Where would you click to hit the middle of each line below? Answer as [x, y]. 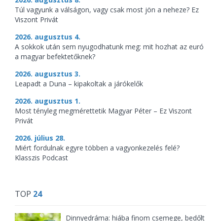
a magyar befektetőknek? [55, 56]
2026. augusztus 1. [48, 101]
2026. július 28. [40, 138]
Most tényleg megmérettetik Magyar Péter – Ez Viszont [103, 111]
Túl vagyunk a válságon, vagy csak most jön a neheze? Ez [107, 10]
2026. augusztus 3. [48, 74]
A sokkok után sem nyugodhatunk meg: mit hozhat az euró [109, 47]
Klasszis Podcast [41, 158]
